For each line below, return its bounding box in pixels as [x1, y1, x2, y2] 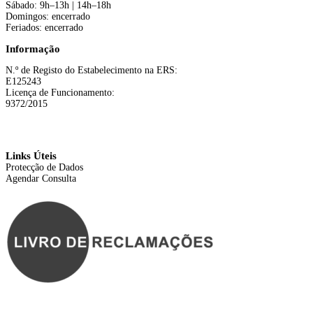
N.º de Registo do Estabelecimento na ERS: [6, 64, 177, 75]
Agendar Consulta [6, 173, 76, 184]
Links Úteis [6, 150, 57, 162]
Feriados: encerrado [6, 22, 83, 33]
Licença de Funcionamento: [6, 87, 115, 98]
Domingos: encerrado [6, 10, 90, 22]
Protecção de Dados [6, 162, 83, 173]
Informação [6, 43, 60, 54]
